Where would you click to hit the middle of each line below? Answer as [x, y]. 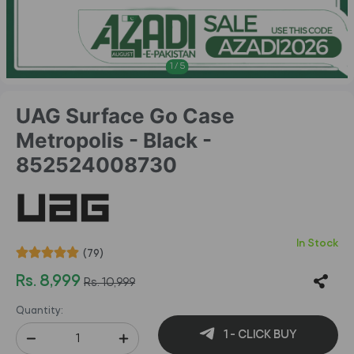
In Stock [317, 244]
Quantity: [40, 311]
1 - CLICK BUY [259, 335]
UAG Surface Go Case [125, 116]
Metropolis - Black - [114, 140]
